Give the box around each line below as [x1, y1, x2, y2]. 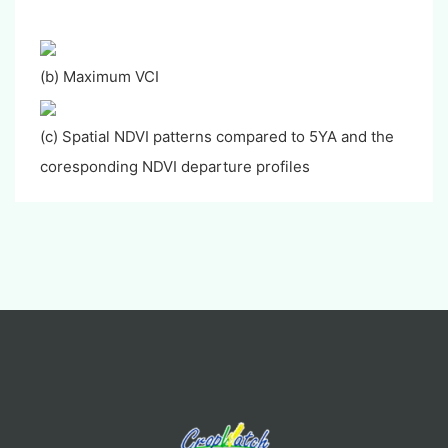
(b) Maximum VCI [40, 67, 159, 87]
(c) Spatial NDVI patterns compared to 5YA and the [40, 127, 394, 147]
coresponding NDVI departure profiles [40, 157, 310, 177]
